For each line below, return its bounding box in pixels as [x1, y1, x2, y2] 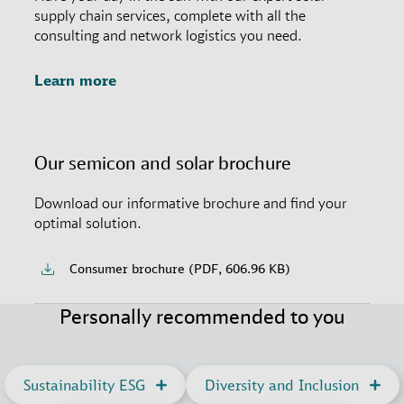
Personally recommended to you [59, 304, 345, 329]
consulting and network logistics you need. [34, 26, 303, 45]
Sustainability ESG [23, 376, 145, 395]
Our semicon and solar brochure [34, 151, 292, 174]
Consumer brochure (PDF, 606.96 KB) [66, 261, 291, 278]
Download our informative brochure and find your [34, 194, 348, 213]
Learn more [34, 71, 117, 90]
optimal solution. [34, 214, 142, 233]
